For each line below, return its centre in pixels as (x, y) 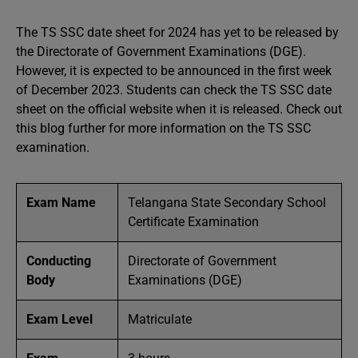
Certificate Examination (193, 222)
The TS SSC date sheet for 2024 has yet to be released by (177, 32)
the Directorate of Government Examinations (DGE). (161, 52)
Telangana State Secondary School (227, 203)
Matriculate (160, 319)
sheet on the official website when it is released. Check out (179, 109)
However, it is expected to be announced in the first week (174, 71)
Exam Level (60, 319)
